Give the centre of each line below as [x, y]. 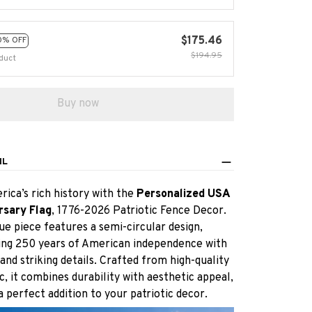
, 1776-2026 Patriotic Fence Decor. [139, 211]
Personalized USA [183, 195]
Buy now [78, 104]
